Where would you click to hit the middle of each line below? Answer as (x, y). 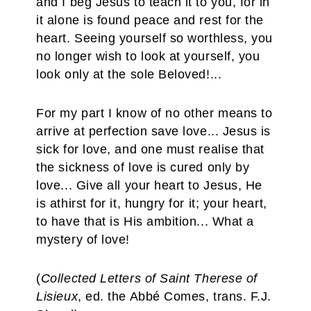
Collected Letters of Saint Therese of (149, 278)
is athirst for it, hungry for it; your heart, (152, 203)
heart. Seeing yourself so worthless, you (154, 38)
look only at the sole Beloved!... (129, 74)
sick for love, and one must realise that (150, 149)
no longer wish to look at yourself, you (148, 56)
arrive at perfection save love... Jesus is (154, 131)
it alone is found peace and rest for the (150, 20)
